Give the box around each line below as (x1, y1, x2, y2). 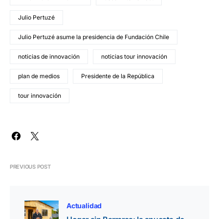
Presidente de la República (81, 72, 154, 80)
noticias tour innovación (101, 53, 167, 61)
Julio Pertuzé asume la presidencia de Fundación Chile (18, 33, 169, 41)
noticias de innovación (18, 53, 80, 61)
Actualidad (66, 201, 102, 210)
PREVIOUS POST (10, 163, 51, 171)
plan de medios (18, 72, 60, 80)
